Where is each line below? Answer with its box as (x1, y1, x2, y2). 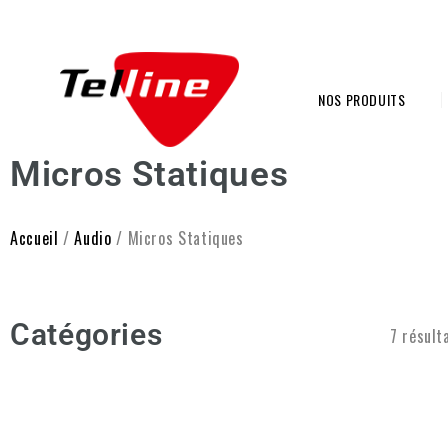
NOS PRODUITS (318, 89, 406, 110)
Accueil (10, 226, 59, 250)
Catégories (10, 317, 163, 352)
